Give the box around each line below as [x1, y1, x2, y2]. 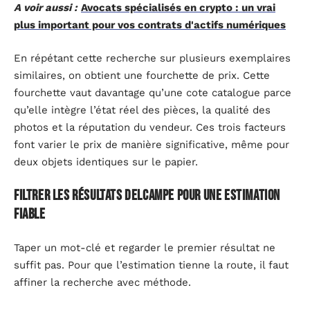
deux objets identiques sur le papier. [14, 155, 198, 168]
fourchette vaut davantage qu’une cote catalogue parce [14, 86, 291, 99]
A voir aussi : [14, 1, 77, 15]
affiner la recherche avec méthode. [14, 275, 191, 289]
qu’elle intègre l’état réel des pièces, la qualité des [14, 103, 271, 116]
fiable [14, 206, 46, 224]
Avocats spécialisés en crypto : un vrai [81, 1, 275, 15]
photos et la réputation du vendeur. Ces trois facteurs [14, 120, 286, 134]
